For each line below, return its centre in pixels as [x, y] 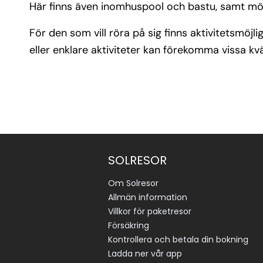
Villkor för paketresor [150, 211]
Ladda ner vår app [145, 254]
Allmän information [148, 197]
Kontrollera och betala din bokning [178, 240]
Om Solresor [133, 183]
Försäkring [129, 225]
